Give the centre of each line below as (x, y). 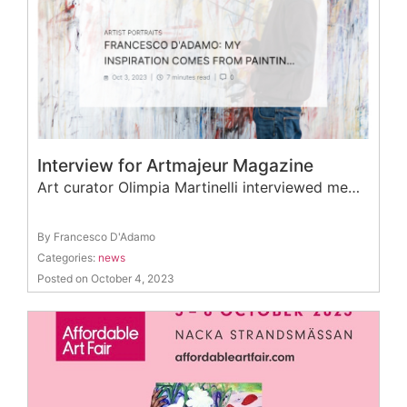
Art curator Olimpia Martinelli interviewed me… (199, 187)
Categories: (68, 257)
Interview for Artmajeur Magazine (175, 165)
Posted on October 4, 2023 (106, 278)
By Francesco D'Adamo (96, 236)
